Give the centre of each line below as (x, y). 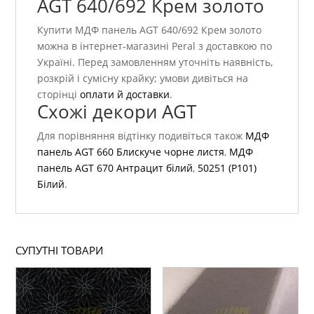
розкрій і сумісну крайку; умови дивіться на (143, 78)
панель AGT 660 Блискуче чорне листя (131, 152)
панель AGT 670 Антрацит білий (115, 168)
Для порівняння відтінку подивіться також (142, 136)
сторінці (59, 95)
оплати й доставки (125, 95)
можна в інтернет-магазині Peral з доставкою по (155, 46)
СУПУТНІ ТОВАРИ (60, 251)
